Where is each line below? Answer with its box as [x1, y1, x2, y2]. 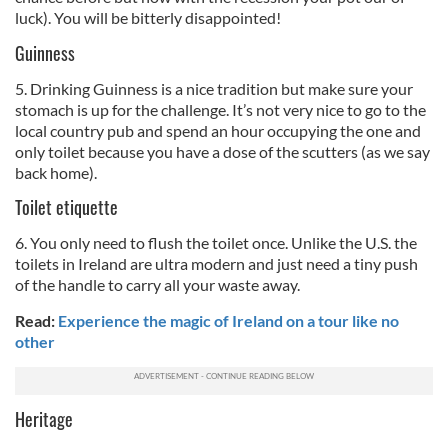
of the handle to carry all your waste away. [15, 275, 300, 294]
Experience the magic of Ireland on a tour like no [58, 311, 399, 330]
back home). [15, 163, 97, 182]
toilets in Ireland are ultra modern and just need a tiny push [15, 254, 418, 273]
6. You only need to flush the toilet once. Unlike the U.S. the [15, 233, 417, 252]
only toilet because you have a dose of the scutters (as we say [15, 142, 430, 161]
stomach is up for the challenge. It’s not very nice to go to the [15, 100, 426, 119]
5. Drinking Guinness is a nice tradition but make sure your [15, 79, 413, 98]
